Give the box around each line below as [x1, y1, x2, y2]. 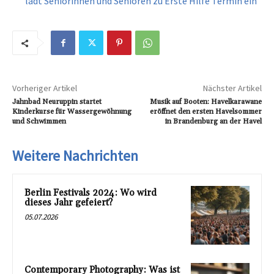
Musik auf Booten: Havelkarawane [149, 97, 262, 107]
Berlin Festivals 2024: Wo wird [24, 187, 157, 199]
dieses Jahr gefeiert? [24, 197, 113, 209]
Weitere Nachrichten [12, 146, 138, 166]
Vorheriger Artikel [12, 83, 77, 94]
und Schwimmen [12, 117, 66, 127]
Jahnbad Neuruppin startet [12, 97, 102, 107]
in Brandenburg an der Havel [165, 117, 262, 127]
